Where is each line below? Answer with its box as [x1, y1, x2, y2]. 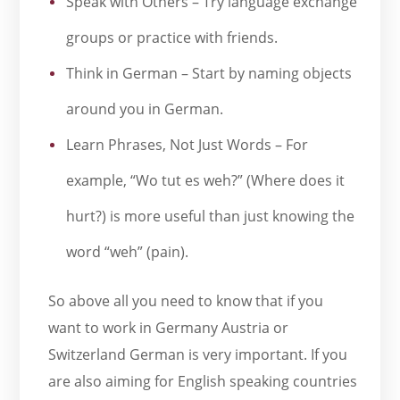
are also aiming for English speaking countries [48, 371, 358, 392]
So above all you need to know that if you [48, 291, 324, 312]
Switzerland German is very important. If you [48, 345, 348, 365]
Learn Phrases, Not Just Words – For [66, 135, 309, 155]
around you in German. [66, 99, 224, 120]
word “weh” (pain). [66, 242, 189, 262]
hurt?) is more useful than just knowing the [66, 206, 355, 227]
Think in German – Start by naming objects [66, 63, 353, 84]
